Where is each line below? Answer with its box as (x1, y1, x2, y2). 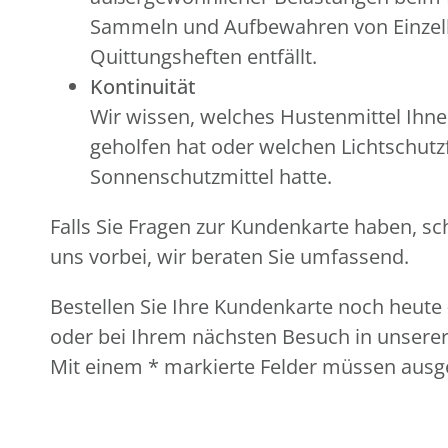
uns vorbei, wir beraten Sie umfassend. (50, 243, 409, 270)
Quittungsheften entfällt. (90, 43, 317, 70)
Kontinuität (90, 73, 196, 100)
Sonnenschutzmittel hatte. (90, 163, 332, 190)
